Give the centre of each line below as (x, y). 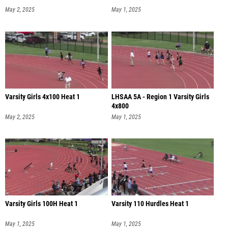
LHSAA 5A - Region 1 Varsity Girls (160, 97)
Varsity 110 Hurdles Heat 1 (150, 204)
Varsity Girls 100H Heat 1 (41, 204)
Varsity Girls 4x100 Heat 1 (42, 97)
